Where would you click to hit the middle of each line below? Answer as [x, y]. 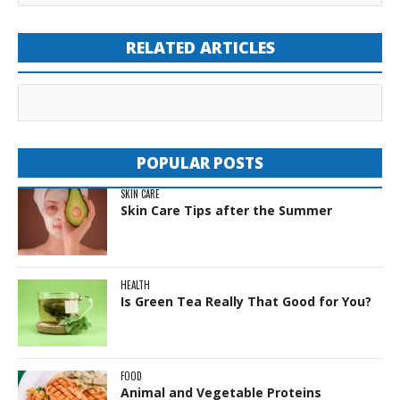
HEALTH [135, 284]
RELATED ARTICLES [200, 47]
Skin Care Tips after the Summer [226, 210]
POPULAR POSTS [200, 162]
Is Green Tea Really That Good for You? [246, 301]
